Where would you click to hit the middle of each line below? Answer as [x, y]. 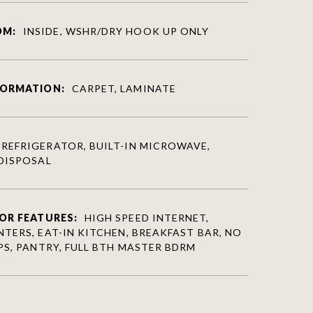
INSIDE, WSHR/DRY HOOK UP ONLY [116, 31]
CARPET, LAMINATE [124, 88]
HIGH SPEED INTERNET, [147, 217]
